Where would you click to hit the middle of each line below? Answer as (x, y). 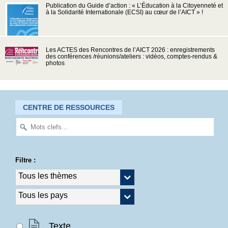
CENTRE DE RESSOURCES (69, 107)
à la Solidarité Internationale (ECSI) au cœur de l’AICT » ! (124, 12)
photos (55, 63)
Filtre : (25, 160)
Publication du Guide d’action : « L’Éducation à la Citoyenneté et (134, 5)
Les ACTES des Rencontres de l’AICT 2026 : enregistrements (130, 50)
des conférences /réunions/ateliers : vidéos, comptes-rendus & (132, 56)
